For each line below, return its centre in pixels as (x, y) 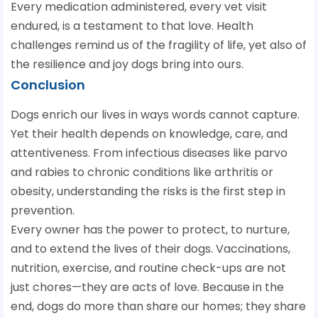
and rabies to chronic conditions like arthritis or (142, 172)
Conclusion (48, 85)
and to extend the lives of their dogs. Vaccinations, (150, 249)
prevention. (43, 211)
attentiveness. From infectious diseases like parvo (149, 153)
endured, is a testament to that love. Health (132, 26)
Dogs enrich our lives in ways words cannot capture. (155, 115)
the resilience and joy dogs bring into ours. (127, 65)
